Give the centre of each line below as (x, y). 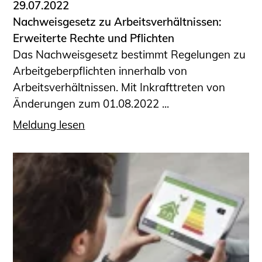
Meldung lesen (49, 125)
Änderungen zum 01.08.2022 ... (91, 103)
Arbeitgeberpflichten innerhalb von (100, 70)
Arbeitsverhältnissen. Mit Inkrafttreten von (119, 87)
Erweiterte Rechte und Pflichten (94, 38)
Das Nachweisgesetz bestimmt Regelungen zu (130, 54)
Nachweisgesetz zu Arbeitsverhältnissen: (117, 21)
